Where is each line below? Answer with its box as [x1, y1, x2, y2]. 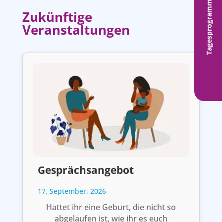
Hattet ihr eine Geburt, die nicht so [46, 202, 176, 213]
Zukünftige [22, 7, 92, 26]
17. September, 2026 [37, 186, 106, 196]
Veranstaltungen [22, 20, 130, 39]
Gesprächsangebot [37, 163, 134, 177]
